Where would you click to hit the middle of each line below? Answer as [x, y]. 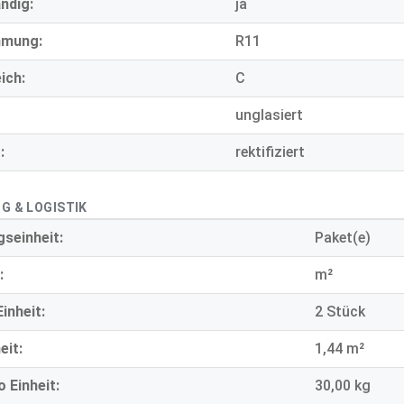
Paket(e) [343, 238]
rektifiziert [270, 152]
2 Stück [340, 312]
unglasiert [269, 115]
